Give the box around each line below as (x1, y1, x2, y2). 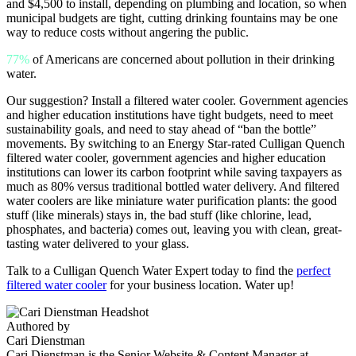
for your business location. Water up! (106, 277, 294, 292)
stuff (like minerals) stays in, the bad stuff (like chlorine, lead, (6, 207, 311, 222)
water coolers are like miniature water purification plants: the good (6, 193, 337, 207)
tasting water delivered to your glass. (6, 236, 189, 250)
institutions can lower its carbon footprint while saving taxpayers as (6, 164, 342, 179)
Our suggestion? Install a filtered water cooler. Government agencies (6, 93, 348, 107)
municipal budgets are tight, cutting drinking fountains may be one (6, 10, 338, 25)
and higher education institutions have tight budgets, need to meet (6, 107, 333, 122)
